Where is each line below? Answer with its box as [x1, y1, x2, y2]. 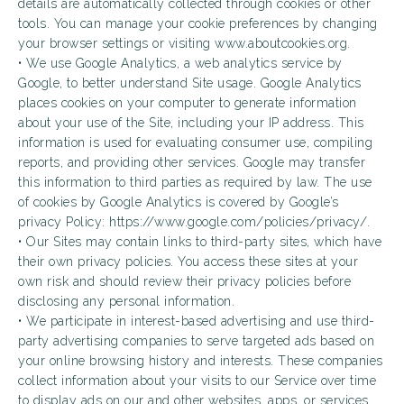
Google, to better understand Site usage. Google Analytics [18, 76, 362, 90]
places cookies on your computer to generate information [18, 96, 357, 110]
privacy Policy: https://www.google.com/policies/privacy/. [18, 215, 371, 229]
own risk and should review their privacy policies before [18, 274, 351, 289]
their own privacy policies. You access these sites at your [18, 254, 358, 269]
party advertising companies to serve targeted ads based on [18, 334, 374, 348]
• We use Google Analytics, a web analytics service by [18, 56, 343, 70]
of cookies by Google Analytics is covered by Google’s [18, 195, 339, 209]
